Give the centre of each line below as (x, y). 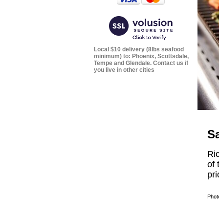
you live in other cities (124, 70)
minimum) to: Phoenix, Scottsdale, (141, 56)
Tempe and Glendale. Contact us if (141, 63)
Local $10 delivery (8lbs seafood (139, 49)
